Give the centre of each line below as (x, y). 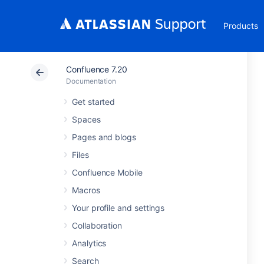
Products (241, 26)
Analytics (89, 243)
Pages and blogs (104, 137)
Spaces (86, 119)
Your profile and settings (118, 208)
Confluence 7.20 (97, 69)
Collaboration (97, 225)
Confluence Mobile (107, 172)
